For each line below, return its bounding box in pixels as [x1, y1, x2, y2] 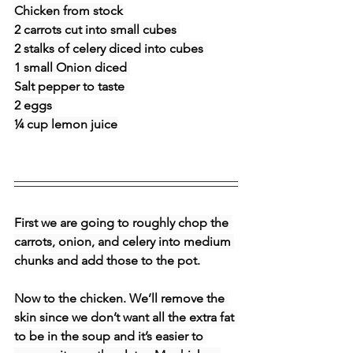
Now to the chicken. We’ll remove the [14, 290, 228, 306]
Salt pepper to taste [14, 78, 128, 94]
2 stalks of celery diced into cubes [14, 40, 206, 56]
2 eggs [14, 97, 55, 113]
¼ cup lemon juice [14, 116, 117, 132]
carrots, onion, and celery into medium [14, 233, 234, 249]
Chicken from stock [14, 2, 123, 18]
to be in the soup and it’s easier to [14, 328, 206, 344]
